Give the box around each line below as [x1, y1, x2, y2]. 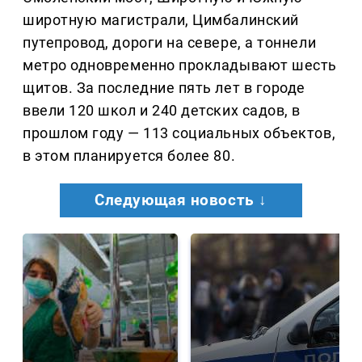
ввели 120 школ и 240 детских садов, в [23, 102, 301, 120]
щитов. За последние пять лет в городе [23, 79, 305, 97]
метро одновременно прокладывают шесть [23, 57, 337, 74]
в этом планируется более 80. [23, 147, 236, 165]
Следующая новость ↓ [95, 192, 267, 210]
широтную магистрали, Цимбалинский [23, 11, 299, 29]
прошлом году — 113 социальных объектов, [23, 124, 336, 142]
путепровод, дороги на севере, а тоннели [23, 34, 317, 52]
